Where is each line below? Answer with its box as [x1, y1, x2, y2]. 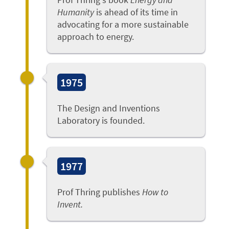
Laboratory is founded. [57, 114, 145, 127]
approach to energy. [57, 31, 134, 43]
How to [142, 186, 169, 198]
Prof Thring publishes [57, 186, 143, 198]
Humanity [57, 6, 95, 18]
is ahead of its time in [94, 6, 178, 18]
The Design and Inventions [57, 102, 161, 114]
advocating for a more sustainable [57, 18, 189, 31]
